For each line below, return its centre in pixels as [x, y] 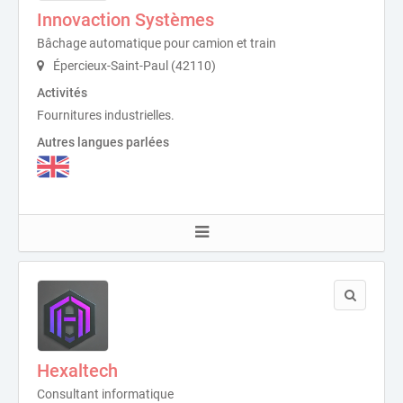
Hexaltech [77, 370]
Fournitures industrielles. [106, 116]
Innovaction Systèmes [125, 20]
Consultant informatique [105, 394]
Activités [62, 93]
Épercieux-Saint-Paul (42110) [133, 66]
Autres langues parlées [103, 143]
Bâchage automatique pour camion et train [157, 44]
